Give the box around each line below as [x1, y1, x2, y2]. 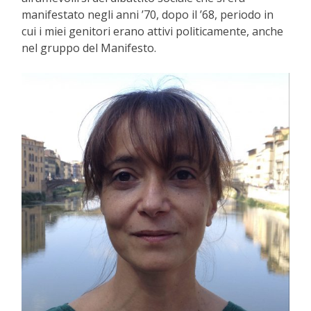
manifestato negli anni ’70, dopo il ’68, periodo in [22, 7, 274, 23]
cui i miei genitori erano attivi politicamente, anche [22, 24, 283, 40]
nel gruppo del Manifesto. [22, 40, 156, 56]
